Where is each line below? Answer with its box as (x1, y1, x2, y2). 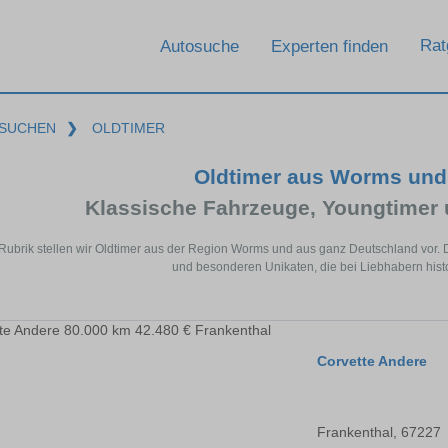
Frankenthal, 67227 (317, 424, 441, 441)
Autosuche (160, 36, 239, 56)
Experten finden (271, 36, 388, 56)
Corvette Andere (317, 353, 427, 370)
